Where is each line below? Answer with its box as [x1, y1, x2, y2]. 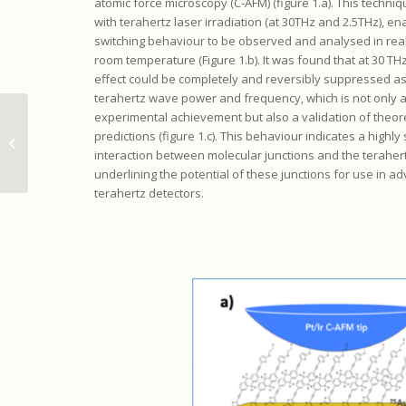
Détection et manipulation [32, 114, 173, 131]
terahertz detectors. [93, 185, 204, 202]
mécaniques [32, 152, 100, 169]
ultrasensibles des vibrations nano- [32, 133, 227, 150]
